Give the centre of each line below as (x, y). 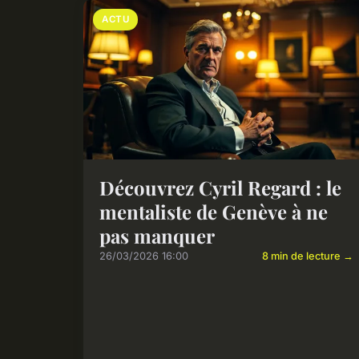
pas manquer (157, 236)
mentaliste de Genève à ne (214, 212)
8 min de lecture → (308, 256)
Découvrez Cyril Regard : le (220, 188)
